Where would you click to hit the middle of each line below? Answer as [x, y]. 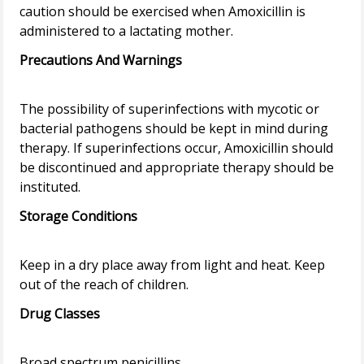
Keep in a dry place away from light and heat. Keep [173, 265]
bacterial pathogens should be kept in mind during [174, 129]
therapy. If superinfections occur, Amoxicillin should [177, 148]
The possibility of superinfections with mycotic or [170, 109]
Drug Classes [60, 314]
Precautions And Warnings [101, 61]
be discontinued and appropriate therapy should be [177, 168]
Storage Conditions [79, 217]
